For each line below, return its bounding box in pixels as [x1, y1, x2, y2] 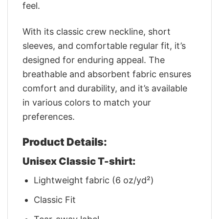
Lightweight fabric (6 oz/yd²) [34, 175, 154, 185]
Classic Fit [34, 194, 76, 205]
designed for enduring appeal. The [22, 54, 165, 65]
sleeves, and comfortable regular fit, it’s [22, 40, 186, 51]
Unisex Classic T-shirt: [22, 154, 135, 167]
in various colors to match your [22, 97, 151, 108]
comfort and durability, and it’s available [22, 83, 187, 93]
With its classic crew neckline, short [22, 26, 171, 37]
